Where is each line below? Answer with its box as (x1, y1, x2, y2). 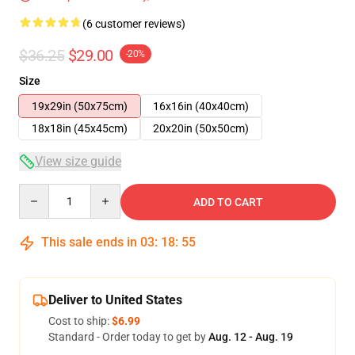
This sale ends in (38, 235, 140, 250)
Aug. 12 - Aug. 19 (208, 330, 293, 343)
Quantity (18, 185, 62, 197)
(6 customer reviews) (82, 17, 185, 30)
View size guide (35, 154, 121, 169)
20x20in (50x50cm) (153, 122, 249, 135)
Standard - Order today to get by (48, 330, 208, 343)
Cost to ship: (48, 315, 112, 327)
